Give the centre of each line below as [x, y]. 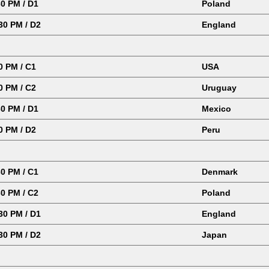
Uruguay [219, 88]
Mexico [216, 109]
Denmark [220, 172]
